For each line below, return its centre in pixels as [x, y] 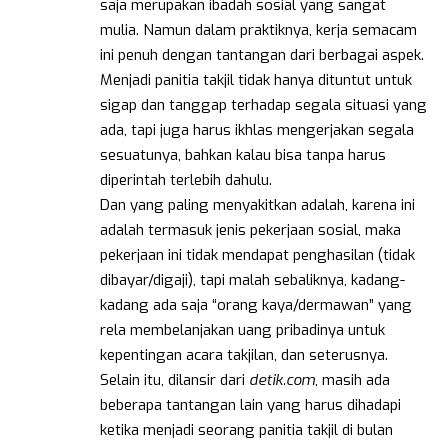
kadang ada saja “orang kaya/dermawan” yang [256, 304]
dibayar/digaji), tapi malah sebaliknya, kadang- [252, 279]
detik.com [282, 379]
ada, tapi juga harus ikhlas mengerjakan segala [257, 129]
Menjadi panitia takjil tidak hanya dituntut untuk [256, 79]
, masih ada [352, 379]
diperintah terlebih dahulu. [186, 179]
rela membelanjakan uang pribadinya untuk [242, 329]
